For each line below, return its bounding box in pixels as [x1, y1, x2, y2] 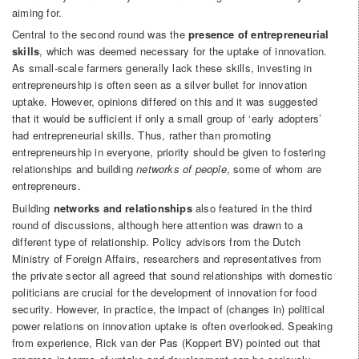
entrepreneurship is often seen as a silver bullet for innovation [12, 77, 308, 93]
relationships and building [12, 161, 137, 177]
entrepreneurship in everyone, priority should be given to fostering [12, 144, 326, 160]
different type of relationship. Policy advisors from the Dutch [12, 233, 301, 249]
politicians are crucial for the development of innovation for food [12, 284, 317, 300]
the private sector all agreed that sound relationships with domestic [12, 267, 333, 283]
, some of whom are [226, 161, 322, 177]
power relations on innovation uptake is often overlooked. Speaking [12, 317, 333, 333]
